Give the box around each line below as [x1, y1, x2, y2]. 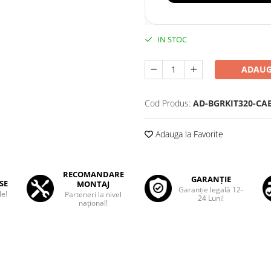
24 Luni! [198, 193, 224, 204]
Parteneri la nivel [65, 189, 122, 200]
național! [79, 198, 108, 209]
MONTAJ [77, 178, 109, 190]
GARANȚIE [191, 174, 231, 185]
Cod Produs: [145, 97, 191, 109]
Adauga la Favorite [153, 128, 223, 140]
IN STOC [155, 34, 187, 45]
